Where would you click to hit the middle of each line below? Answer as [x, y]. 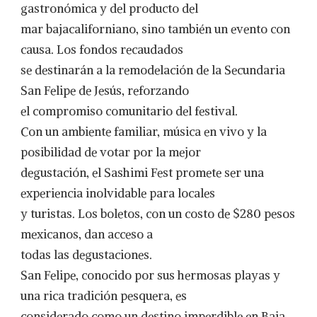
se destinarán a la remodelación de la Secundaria [153, 70]
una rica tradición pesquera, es [104, 296]
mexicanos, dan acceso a [87, 234]
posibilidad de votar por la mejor [111, 152]
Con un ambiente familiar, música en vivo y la [144, 132]
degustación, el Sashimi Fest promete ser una [142, 173]
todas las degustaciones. [86, 255]
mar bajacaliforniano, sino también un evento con [155, 29]
